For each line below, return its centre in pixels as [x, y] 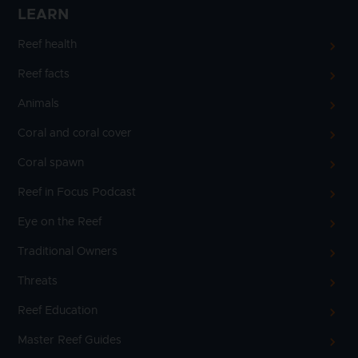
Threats [38, 281]
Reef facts [44, 74]
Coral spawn [51, 163]
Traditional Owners [68, 251]
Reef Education [58, 310]
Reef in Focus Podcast [77, 192]
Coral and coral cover [75, 133]
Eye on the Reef [60, 222]
